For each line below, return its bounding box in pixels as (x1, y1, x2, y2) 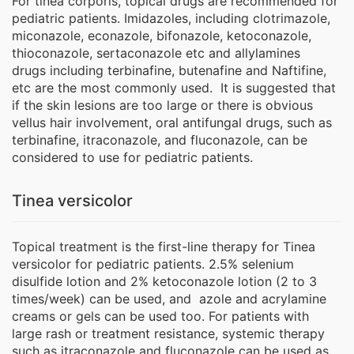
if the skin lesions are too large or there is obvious (12, 97, 313, 114)
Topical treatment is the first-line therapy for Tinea (12, 239, 315, 255)
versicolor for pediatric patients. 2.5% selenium (12, 256, 294, 273)
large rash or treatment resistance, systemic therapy (12, 326, 325, 342)
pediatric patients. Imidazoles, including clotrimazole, (12, 10, 330, 27)
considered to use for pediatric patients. (12, 149, 253, 166)
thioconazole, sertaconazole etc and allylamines (12, 45, 300, 62)
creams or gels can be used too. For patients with (12, 308, 309, 325)
